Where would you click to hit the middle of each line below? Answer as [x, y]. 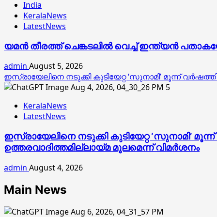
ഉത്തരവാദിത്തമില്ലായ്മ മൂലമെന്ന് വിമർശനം [102, 148]
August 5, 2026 [56, 66]
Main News [35, 189]
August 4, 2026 [56, 167]
